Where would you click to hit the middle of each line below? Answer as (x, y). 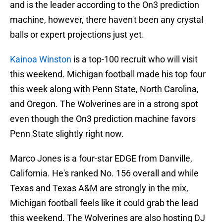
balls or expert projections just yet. (77, 35)
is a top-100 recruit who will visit (135, 59)
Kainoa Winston (41, 59)
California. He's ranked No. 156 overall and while (104, 173)
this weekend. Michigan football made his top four (108, 74)
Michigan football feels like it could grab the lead (104, 203)
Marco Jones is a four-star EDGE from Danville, (101, 159)
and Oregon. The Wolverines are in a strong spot (104, 104)
